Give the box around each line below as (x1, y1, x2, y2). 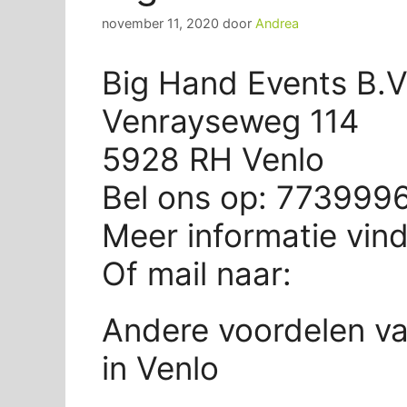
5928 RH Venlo (102, 139, 324, 178)
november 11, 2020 (102, 15, 219, 31)
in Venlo (102, 348, 219, 387)
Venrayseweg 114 (102, 101, 359, 140)
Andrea (255, 15, 299, 31)
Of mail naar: (102, 253, 301, 293)
